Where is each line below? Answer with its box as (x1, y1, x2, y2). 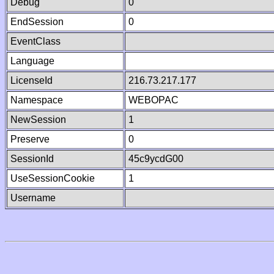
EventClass (10, 36, 61, 46)
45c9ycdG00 (128, 154, 183, 164)
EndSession (10, 17, 64, 27)
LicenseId (10, 75, 53, 86)
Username (10, 193, 56, 203)
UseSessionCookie (10, 173, 95, 183)
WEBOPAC (128, 95, 179, 105)
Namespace (10, 95, 63, 105)
